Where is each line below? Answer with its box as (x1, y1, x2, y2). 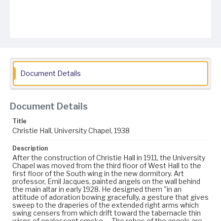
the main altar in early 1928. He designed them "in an (12, 185, 182, 193)
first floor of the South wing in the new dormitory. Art (12, 169, 184, 178)
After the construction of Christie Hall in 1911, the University (12, 153, 205, 162)
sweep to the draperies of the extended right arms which (12, 201, 199, 209)
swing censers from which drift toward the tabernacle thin (12, 209, 201, 217)
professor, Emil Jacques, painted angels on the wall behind (12, 177, 200, 185)
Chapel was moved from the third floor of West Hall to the (12, 161, 201, 170)
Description (12, 145, 48, 152)
